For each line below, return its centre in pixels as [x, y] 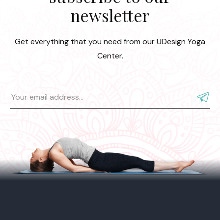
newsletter [110, 15]
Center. [110, 55]
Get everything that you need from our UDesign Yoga [110, 41]
